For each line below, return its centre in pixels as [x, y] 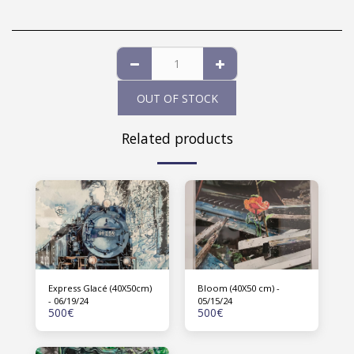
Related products [177, 138]
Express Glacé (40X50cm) [100, 288]
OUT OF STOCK [177, 98]
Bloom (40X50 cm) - [239, 288]
